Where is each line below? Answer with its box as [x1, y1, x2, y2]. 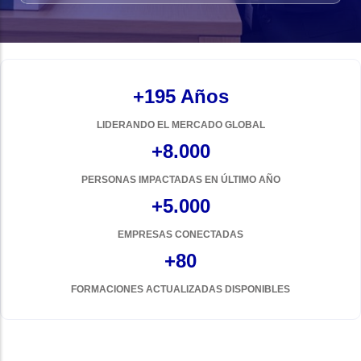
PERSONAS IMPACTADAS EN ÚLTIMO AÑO [81, 174, 280, 185]
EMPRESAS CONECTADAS [118, 229, 243, 240]
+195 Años [132, 85, 229, 107]
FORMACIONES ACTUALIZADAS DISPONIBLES [71, 284, 290, 295]
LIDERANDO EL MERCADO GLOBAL [96, 119, 265, 131]
